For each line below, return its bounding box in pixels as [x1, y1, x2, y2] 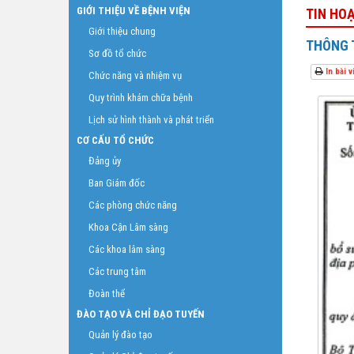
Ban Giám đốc [88, 177, 145, 189]
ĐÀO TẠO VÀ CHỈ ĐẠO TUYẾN [77, 308, 205, 320]
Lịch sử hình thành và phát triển [88, 114, 214, 126]
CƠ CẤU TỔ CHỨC [77, 134, 154, 146]
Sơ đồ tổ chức [88, 47, 146, 59]
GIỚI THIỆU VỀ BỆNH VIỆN [77, 5, 190, 17]
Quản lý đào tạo [88, 329, 153, 341]
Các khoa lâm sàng [88, 243, 165, 255]
